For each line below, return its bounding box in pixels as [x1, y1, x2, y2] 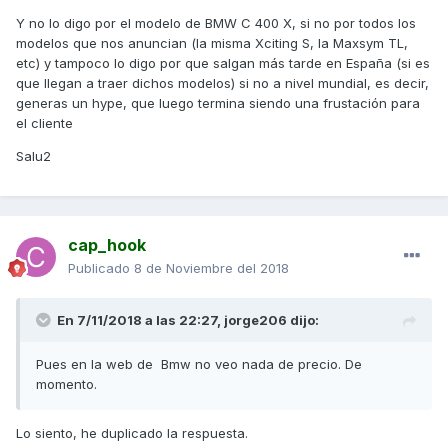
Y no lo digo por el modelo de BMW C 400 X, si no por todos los [16, 15, 416, 32]
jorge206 [224, 312, 287, 329]
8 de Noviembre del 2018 [134, 260, 289, 277]
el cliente [16, 115, 73, 132]
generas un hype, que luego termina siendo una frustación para [16, 95, 420, 112]
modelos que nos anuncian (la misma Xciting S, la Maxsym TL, [16, 35, 408, 52]
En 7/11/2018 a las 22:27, [57, 312, 224, 329]
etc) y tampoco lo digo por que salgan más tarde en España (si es [16, 55, 430, 72]
